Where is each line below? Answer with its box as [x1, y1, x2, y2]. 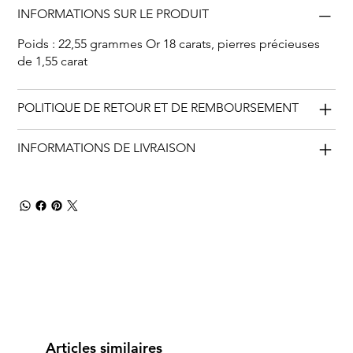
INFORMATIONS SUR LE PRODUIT [17, 6, 210, 21]
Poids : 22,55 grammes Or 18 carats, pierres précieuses [17, 35, 321, 51]
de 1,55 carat [17, 53, 88, 69]
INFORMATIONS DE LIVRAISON [17, 139, 196, 155]
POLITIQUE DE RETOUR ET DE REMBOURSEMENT [17, 99, 299, 115]
